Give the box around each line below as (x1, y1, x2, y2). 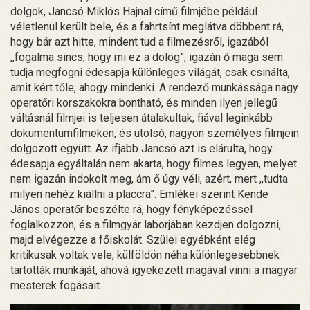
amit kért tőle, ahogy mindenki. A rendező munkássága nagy (10, 81, 298, 95)
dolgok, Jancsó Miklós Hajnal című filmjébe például (10, 5, 257, 19)
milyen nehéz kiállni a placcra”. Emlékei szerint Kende (10, 188, 268, 201)
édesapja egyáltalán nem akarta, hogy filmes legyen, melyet (10, 157, 297, 171)
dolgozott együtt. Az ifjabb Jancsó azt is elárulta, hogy (10, 142, 273, 156)
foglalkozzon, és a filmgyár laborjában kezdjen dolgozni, (10, 218, 281, 232)
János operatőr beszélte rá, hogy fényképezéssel (10, 203, 253, 217)
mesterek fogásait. (10, 279, 102, 293)
